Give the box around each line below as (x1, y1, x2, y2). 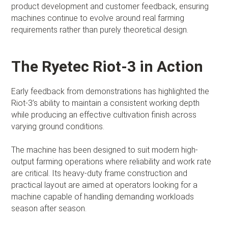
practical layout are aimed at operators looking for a (11, 180, 198, 190)
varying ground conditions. (11, 121, 105, 131)
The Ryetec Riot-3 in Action (11, 57, 204, 75)
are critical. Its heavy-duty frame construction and (11, 168, 188, 178)
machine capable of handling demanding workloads (11, 191, 194, 202)
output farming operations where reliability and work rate (11, 156, 212, 166)
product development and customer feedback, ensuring (11, 1, 209, 11)
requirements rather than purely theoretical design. (11, 24, 189, 35)
